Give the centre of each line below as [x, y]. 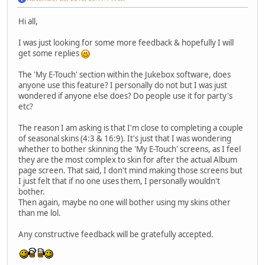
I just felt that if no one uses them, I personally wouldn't [119, 181]
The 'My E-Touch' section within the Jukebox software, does [125, 74]
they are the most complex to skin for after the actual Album [128, 159]
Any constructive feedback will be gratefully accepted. [117, 234]
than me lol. [40, 213]
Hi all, [28, 21]
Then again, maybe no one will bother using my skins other [125, 202]
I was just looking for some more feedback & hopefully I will [126, 42]
